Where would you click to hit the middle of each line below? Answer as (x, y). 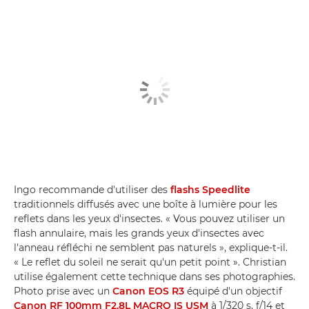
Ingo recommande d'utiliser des (92, 190)
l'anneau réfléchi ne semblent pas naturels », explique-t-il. (151, 248)
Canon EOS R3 (148, 291)
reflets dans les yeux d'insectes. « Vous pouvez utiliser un (149, 219)
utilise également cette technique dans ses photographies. (154, 277)
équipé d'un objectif (233, 291)
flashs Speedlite (210, 190)
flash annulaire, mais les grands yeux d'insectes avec (139, 233)
